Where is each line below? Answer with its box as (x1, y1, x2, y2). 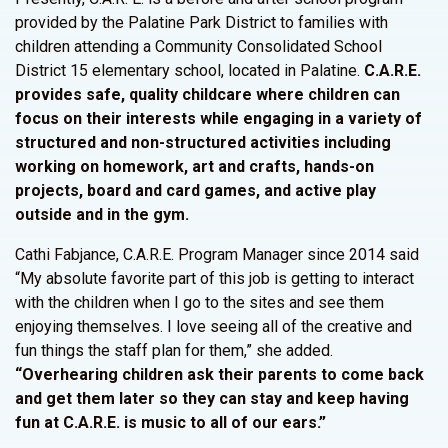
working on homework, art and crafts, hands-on (15, 157, 374, 176)
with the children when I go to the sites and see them (15, 293, 384, 312)
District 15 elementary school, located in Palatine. (15, 61, 364, 80)
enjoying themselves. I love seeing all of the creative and (15, 317, 412, 336)
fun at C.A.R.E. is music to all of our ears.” (15, 413, 326, 432)
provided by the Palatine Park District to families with (15, 13, 388, 32)
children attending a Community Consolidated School (15, 37, 382, 56)
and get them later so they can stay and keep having (15, 389, 409, 408)
